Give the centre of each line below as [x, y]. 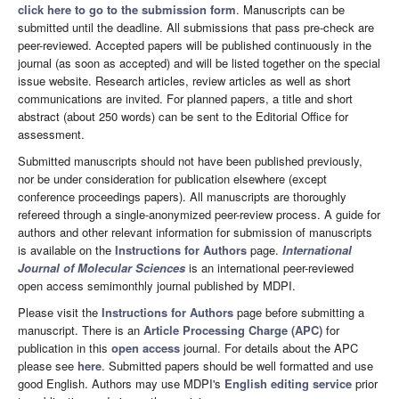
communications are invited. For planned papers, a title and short [185, 99]
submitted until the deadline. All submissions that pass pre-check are [196, 28]
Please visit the [60, 313]
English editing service [288, 384]
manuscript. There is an [81, 330]
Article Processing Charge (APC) [233, 330]
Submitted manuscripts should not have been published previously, [190, 161]
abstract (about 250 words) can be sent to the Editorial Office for [183, 117]
